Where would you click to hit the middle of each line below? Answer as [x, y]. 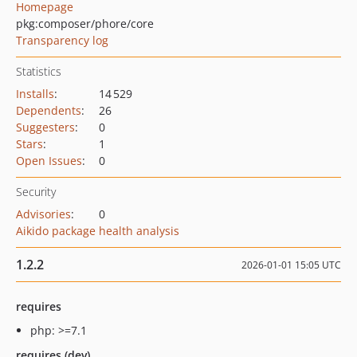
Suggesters [45, 127]
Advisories [43, 214]
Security [36, 192]
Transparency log [62, 40]
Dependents [49, 110]
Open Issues [49, 161]
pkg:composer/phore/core [85, 24]
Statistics [39, 71]
